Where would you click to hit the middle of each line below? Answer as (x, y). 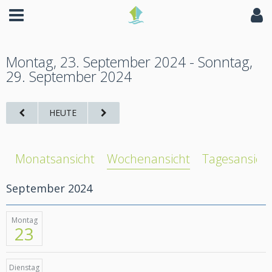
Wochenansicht (148, 159)
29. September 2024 (69, 76)
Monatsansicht (55, 159)
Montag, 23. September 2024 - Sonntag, (129, 62)
